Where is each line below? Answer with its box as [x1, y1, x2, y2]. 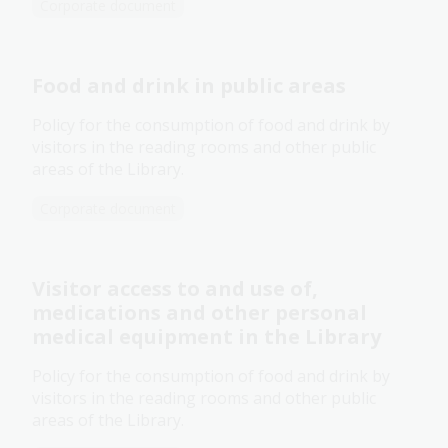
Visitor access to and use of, [32, 275, 318, 303]
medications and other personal [32, 299, 367, 327]
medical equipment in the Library [32, 323, 381, 351]
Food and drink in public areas [32, 72, 346, 100]
